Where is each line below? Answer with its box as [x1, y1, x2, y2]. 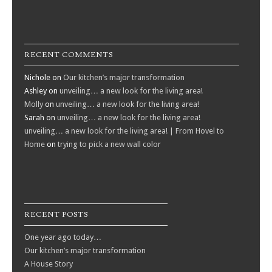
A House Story [24, 259, 73, 268]
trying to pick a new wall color [58, 139, 161, 149]
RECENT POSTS [24, 209, 88, 219]
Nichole [24, 72, 50, 82]
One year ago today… [24, 232, 101, 242]
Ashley [24, 86, 47, 95]
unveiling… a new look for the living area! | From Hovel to [24, 126, 224, 135]
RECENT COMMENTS [24, 50, 113, 59]
